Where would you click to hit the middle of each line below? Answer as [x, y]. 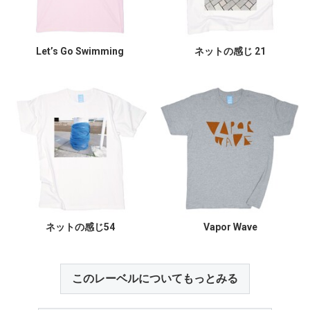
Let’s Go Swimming [80, 51]
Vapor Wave [230, 227]
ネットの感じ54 [80, 227]
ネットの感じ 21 [230, 51]
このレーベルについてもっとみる [155, 278]
